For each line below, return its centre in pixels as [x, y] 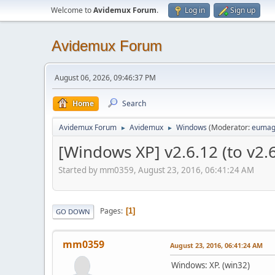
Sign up [243, 10]
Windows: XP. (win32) [211, 265]
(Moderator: [230, 127]
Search [134, 103]
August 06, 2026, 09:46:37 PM [105, 78]
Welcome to [72, 10]
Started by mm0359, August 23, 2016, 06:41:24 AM [156, 170]
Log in [195, 10]
